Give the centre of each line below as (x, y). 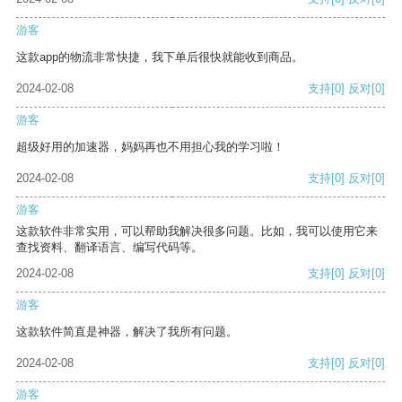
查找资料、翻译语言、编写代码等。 (109, 248)
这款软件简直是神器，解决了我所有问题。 (127, 332)
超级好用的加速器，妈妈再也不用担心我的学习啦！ (150, 147)
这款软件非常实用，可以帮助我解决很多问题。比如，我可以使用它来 (197, 232)
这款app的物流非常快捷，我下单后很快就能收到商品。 (160, 57)
